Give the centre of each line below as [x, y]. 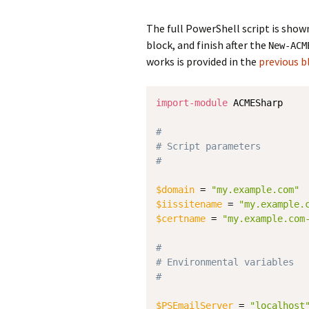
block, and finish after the [207, 45]
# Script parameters [208, 146]
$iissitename [189, 204]
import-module [192, 103]
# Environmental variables [225, 262]
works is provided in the [202, 61]
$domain [175, 190]
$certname [181, 219]
